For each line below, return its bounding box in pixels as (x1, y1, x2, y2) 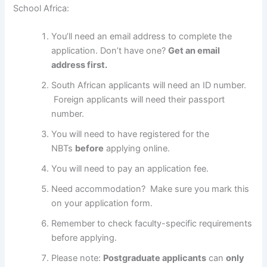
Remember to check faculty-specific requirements (51, 218, 253, 229)
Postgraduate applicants (103, 253, 207, 264)
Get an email (168, 45, 221, 57)
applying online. (104, 143, 170, 154)
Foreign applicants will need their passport (51, 94, 225, 105)
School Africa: (13, 2, 70, 14)
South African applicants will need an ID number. (51, 80, 247, 91)
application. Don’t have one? (51, 45, 169, 57)
